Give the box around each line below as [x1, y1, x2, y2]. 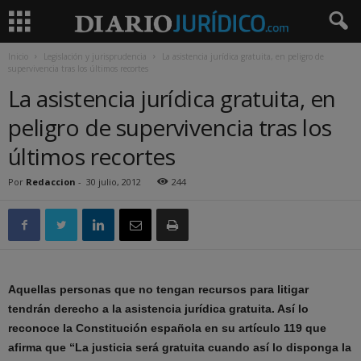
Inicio [8, 51, 28, 62]
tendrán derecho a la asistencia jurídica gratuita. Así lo [8, 302, 309, 315]
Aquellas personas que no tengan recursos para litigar [8, 283, 309, 296]
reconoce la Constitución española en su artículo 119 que [8, 322, 326, 334]
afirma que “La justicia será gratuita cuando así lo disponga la [8, 341, 351, 354]
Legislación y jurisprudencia [44, 51, 147, 62]
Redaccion [26, 176, 76, 188]
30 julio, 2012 [86, 176, 141, 188]
